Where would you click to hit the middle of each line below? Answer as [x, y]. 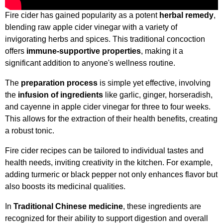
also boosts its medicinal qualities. [65, 187]
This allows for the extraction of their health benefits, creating [111, 119]
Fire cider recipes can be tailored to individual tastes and [104, 151]
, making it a [162, 51]
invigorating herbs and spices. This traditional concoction [105, 39]
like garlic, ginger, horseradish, [158, 95]
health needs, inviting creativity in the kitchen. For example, [109, 163]
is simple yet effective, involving [154, 83]
